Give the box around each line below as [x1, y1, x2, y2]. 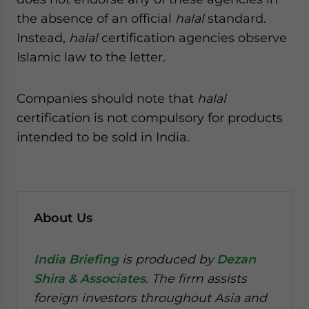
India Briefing [34, 252, 119, 266]
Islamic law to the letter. [17, 50, 166, 64]
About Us [34, 210, 92, 225]
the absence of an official [17, 11, 175, 26]
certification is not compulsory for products [17, 110, 283, 125]
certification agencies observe [101, 30, 287, 45]
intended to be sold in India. [17, 130, 197, 144]
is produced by [119, 252, 217, 266]
